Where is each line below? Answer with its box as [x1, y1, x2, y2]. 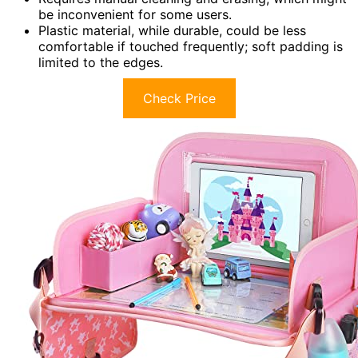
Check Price [142, 90, 216, 107]
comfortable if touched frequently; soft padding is [38, 38, 343, 55]
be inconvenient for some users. [38, 6, 232, 23]
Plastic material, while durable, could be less [38, 22, 306, 39]
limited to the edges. [38, 54, 163, 71]
